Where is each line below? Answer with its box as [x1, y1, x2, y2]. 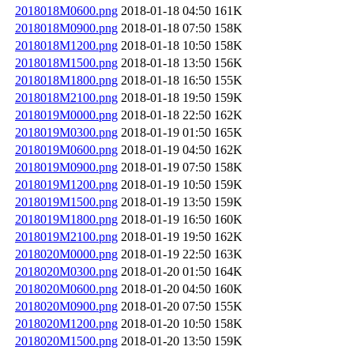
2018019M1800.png [15, 212, 118, 226]
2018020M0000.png [15, 247, 118, 261]
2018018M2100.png [15, 90, 118, 104]
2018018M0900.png [15, 21, 118, 35]
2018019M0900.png [15, 160, 118, 174]
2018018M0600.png [15, 3, 118, 17]
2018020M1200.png [15, 316, 118, 330]
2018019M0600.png [15, 142, 118, 156]
